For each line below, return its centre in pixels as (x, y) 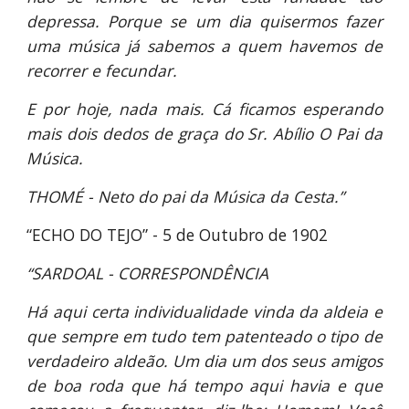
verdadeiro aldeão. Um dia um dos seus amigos (204, 361)
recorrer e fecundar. (102, 70)
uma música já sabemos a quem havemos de (204, 46)
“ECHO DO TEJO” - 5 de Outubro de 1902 (178, 235)
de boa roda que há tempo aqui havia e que (204, 385)
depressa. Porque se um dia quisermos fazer (204, 21)
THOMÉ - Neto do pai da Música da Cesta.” (186, 196)
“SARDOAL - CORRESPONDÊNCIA (148, 273)
